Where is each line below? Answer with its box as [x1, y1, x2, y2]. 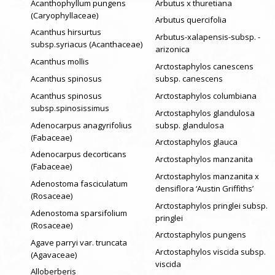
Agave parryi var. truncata [31, 236, 127, 248]
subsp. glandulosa [155, 119, 224, 131]
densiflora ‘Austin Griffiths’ [155, 182, 254, 194]
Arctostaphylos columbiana [155, 90, 257, 101]
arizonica [155, 44, 190, 55]
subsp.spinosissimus [31, 102, 109, 114]
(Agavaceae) [31, 249, 77, 260]
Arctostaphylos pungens [155, 229, 246, 241]
